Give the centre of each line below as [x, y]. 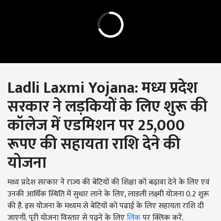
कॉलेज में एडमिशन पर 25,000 [96, 126]
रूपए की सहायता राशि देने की [94, 145]
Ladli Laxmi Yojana [71, 88]
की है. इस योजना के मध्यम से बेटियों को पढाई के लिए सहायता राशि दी [106, 206]
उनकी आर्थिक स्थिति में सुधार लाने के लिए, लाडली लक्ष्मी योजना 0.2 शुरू [108, 194]
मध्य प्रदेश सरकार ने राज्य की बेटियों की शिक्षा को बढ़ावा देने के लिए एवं [109, 183]
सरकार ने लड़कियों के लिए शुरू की [108, 107]
